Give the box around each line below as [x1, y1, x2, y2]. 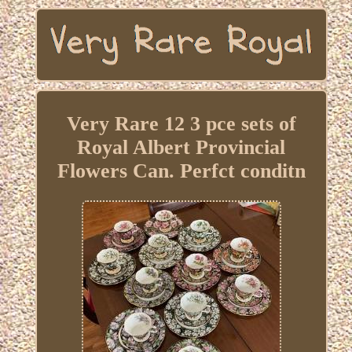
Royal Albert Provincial [77, 136, 286, 159]
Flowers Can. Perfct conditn [57, 159, 306, 183]
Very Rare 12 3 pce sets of [66, 112, 296, 136]
